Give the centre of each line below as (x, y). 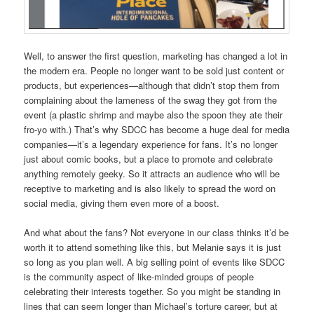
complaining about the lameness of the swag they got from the (151, 100)
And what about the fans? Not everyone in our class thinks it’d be (157, 233)
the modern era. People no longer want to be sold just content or (154, 70)
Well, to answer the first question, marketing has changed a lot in (156, 55)
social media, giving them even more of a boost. (122, 203)
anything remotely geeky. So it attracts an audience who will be (152, 173)
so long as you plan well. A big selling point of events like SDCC (155, 262)
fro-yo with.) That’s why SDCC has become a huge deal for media (157, 129)
